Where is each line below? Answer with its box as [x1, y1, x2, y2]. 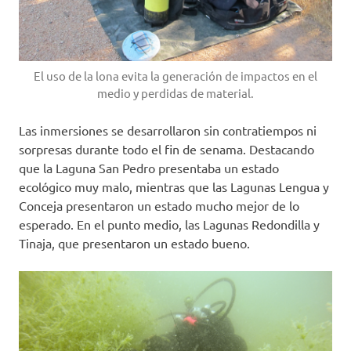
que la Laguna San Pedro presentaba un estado [19, 160, 279, 176]
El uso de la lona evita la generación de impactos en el [34, 68, 317, 84]
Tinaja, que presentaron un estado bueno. [19, 235, 250, 251]
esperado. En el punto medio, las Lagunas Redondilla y [19, 216, 320, 233]
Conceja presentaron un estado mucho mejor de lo [19, 197, 299, 214]
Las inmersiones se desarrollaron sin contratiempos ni [19, 122, 317, 139]
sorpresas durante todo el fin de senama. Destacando [19, 141, 314, 157]
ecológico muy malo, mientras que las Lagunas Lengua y [19, 179, 329, 195]
